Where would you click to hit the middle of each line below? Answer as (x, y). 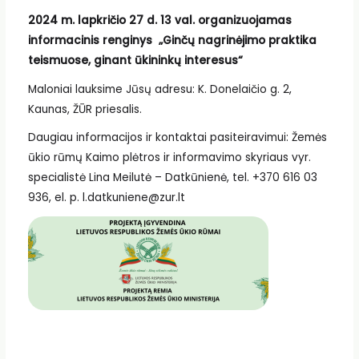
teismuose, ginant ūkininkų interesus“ (135, 60)
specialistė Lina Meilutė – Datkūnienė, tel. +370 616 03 (172, 178)
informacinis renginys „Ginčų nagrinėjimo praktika (172, 40)
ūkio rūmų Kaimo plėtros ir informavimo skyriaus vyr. (169, 158)
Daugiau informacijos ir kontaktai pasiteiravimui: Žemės (177, 138)
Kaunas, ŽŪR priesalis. (85, 109)
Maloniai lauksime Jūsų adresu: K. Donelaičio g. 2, (159, 89)
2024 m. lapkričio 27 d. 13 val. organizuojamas (159, 20)
